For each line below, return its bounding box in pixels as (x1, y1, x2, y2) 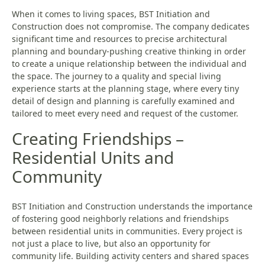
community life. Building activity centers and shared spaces (12, 250, 249, 262)
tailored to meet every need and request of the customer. (12, 108, 238, 119)
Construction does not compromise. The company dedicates (12, 21, 250, 33)
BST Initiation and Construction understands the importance (12, 201, 253, 212)
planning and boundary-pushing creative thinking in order (12, 46, 246, 57)
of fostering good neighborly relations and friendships (12, 213, 229, 225)
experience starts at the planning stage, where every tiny (12, 83, 239, 95)
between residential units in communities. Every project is (12, 225, 243, 237)
